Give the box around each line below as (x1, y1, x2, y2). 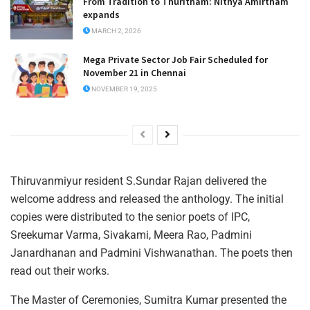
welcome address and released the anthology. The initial (10, 192, 284, 206)
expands (83, 8, 120, 21)
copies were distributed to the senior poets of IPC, (10, 210, 250, 224)
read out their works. (10, 264, 109, 278)
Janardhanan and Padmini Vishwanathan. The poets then (10, 246, 293, 260)
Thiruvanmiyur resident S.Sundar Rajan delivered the (10, 174, 266, 188)
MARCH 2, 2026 (90, 26, 141, 35)
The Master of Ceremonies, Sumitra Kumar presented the (10, 293, 286, 307)
